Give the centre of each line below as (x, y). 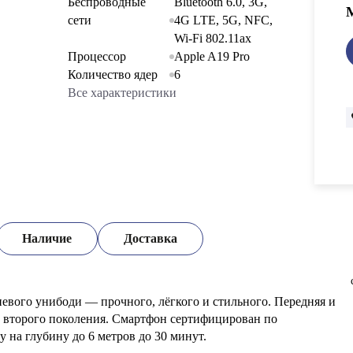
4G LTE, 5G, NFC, (223, 20)
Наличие (47, 238)
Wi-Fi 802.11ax (213, 38)
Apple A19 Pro (212, 56)
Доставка (150, 238)
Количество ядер (113, 74)
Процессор (97, 56)
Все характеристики (122, 93)
